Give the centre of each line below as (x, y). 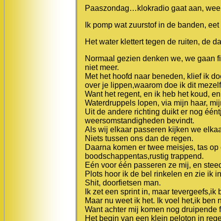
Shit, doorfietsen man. (123, 183)
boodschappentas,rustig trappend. (144, 156)
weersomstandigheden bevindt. (140, 120)
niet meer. (102, 67)
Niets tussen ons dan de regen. (139, 138)
